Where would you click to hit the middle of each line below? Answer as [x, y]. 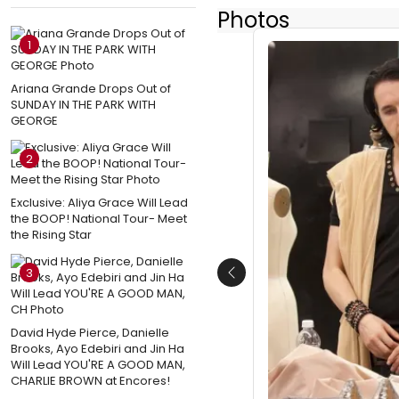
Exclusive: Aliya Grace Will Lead [99, 202]
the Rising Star [51, 234]
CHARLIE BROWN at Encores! [90, 380]
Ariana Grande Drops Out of [91, 88]
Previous [260, 282]
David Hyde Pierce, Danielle [90, 332]
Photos [253, 20]
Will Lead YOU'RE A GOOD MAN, [98, 364]
